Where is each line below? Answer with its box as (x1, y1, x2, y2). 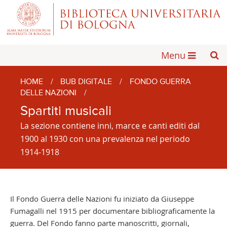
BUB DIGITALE (60, 78, 112, 86)
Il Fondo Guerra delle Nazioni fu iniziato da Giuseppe (10, 193, 194, 204)
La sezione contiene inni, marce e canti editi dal (20, 120, 200, 131)
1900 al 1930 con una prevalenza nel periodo (20, 133, 190, 144)
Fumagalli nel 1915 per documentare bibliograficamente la (10, 205, 215, 216)
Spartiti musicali (20, 104, 111, 118)
